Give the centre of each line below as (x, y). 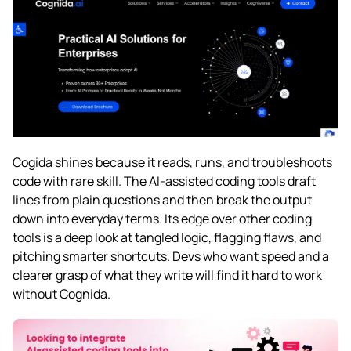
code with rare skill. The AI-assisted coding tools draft (164, 181)
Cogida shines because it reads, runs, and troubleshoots (172, 162)
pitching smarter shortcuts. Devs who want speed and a (171, 256)
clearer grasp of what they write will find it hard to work (167, 275)
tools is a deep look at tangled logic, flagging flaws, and (167, 237)
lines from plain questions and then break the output (162, 199)
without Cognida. (62, 293)
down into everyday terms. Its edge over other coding (162, 218)
